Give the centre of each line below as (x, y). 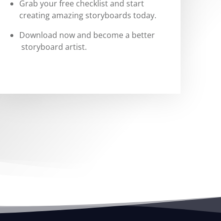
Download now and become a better (87, 35)
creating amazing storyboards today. (88, 15)
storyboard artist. (53, 47)
